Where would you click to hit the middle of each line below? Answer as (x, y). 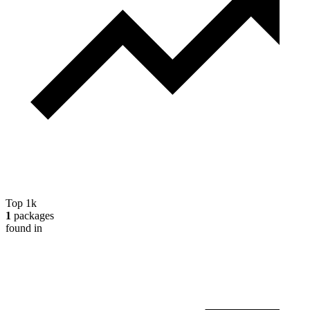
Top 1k (21, 203)
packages (33, 216)
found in (24, 228)
